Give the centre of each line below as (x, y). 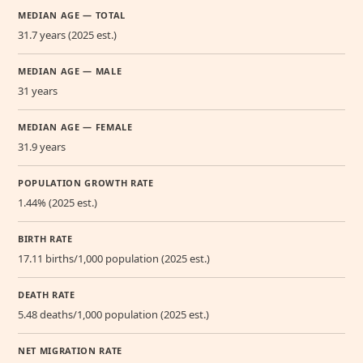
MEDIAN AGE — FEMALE (75, 127)
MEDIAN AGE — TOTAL (72, 15)
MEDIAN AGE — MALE (70, 71)
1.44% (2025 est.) (58, 203)
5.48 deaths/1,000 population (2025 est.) (113, 315)
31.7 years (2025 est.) (67, 35)
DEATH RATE (47, 295)
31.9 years (42, 147)
